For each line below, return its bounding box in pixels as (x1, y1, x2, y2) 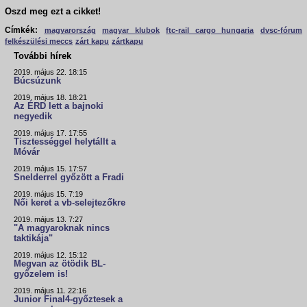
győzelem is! (14, 269, 68, 280)
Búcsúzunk (14, 76, 61, 86)
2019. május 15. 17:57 (14, 164, 87, 173)
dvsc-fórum (260, 26, 303, 35)
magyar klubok (102, 26, 160, 35)
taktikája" (14, 234, 53, 244)
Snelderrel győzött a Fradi (14, 173, 124, 183)
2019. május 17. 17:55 (14, 129, 87, 138)
